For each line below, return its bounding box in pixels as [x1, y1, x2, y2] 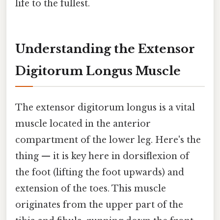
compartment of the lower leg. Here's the [15, 135, 201, 146]
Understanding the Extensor [15, 41, 195, 56]
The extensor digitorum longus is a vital [15, 102, 195, 113]
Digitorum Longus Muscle [15, 63, 181, 78]
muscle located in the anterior [15, 118, 151, 130]
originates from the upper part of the [15, 199, 183, 211]
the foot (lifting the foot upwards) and [15, 167, 184, 178]
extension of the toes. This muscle [15, 183, 166, 194]
